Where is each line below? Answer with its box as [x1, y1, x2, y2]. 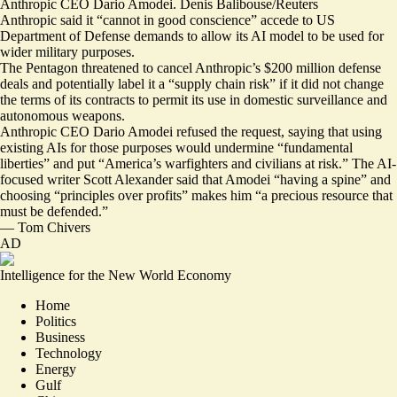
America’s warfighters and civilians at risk [105, 156, 339, 171]
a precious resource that [261, 188, 393, 203]
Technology [35, 346, 102, 361]
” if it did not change [269, 76, 384, 91]
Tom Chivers [18, 220, 90, 235]
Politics [35, 314, 76, 329]
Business [35, 330, 85, 345]
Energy [35, 362, 76, 377]
